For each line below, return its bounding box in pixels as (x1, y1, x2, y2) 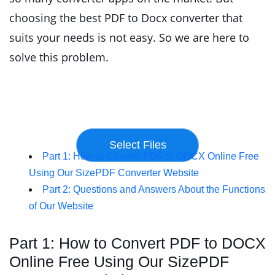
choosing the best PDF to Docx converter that (9, 10, 242, 25)
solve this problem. (9, 50, 109, 64)
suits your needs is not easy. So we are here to (9, 30, 249, 45)
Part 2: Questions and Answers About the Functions (42, 184, 265, 195)
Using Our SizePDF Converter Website (29, 168, 199, 178)
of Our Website (29, 201, 93, 211)
